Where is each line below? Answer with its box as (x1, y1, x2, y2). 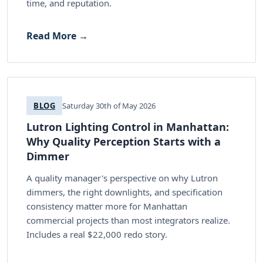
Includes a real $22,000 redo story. (26, 228, 167, 240)
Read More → (26, 29, 88, 42)
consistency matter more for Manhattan (26, 200, 187, 212)
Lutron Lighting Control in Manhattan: (26, 119, 229, 134)
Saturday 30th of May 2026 (62, 100, 156, 111)
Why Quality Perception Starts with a (26, 134, 221, 149)
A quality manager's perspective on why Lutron (26, 171, 218, 184)
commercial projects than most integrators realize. (26, 214, 230, 226)
